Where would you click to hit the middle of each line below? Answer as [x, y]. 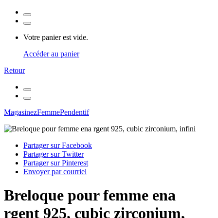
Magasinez [20, 112]
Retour [14, 70]
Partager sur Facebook [58, 145]
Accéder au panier [51, 54]
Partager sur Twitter [54, 154]
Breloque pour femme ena [90, 195]
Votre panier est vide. [56, 37]
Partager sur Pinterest [56, 163]
